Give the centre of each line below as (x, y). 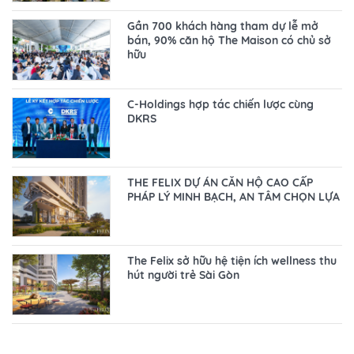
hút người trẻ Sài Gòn (184, 275)
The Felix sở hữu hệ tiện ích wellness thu (232, 261)
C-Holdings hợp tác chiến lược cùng (221, 105)
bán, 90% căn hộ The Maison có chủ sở (230, 41)
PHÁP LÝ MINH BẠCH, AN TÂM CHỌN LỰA (234, 197)
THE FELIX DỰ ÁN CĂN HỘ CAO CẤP (220, 183)
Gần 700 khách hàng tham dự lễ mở (223, 26)
